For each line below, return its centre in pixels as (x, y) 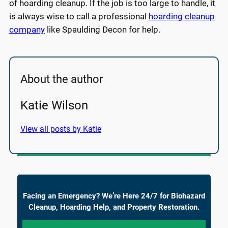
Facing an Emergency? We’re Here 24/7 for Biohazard (114, 196)
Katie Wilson (54, 105)
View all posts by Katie (61, 129)
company (27, 29)
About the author (62, 79)
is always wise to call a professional (79, 16)
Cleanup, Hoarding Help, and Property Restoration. (114, 207)
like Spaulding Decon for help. (103, 29)
